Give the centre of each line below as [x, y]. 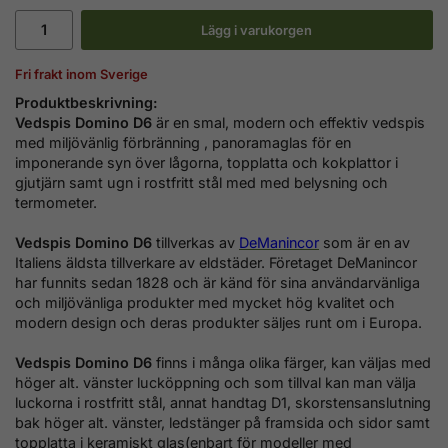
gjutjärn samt [59, 182]
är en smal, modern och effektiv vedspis [290, 122]
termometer [54, 202]
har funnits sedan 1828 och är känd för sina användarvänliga [217, 282]
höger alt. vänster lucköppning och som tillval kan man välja [215, 382]
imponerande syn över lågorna [117, 162]
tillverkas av [197, 242]
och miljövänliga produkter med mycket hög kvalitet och [205, 302]
